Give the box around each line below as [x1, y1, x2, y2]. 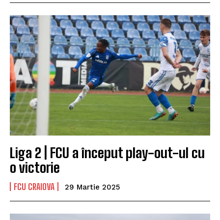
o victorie [10, 159, 60, 176]
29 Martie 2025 [65, 182, 120, 192]
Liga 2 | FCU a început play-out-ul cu [10, 144, 205, 161]
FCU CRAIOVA [14, 181, 55, 192]
